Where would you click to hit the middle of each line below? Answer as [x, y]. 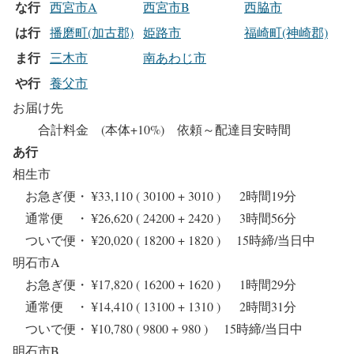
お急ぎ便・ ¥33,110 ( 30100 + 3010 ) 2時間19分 [154, 196]
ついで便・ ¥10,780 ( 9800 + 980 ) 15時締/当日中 [164, 329]
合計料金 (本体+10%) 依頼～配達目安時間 [152, 130]
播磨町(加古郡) [92, 32]
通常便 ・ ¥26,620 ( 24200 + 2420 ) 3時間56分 [154, 218]
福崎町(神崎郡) [286, 32]
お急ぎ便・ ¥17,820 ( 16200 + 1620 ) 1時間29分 [154, 284]
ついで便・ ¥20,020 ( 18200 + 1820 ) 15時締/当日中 [170, 240]
